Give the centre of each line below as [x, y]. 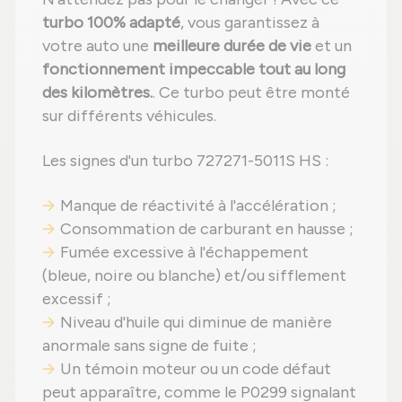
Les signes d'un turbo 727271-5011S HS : [185, 161]
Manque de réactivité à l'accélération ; [198, 206]
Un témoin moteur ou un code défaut [196, 369]
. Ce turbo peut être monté [251, 93]
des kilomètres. [97, 93]
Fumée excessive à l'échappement [184, 253]
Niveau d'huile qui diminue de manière [196, 323]
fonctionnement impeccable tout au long [194, 70]
